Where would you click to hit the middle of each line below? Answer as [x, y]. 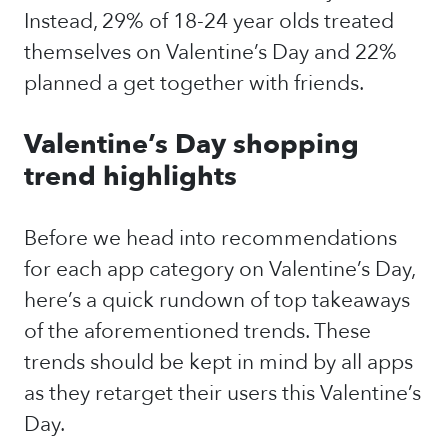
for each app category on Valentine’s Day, [219, 269]
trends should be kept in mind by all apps [218, 362]
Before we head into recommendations [210, 238]
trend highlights [130, 176]
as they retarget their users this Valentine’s [222, 393]
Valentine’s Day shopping [191, 144]
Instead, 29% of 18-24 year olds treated [209, 21]
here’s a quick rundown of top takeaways [217, 300]
